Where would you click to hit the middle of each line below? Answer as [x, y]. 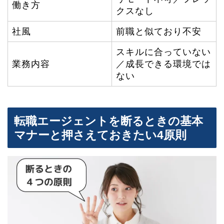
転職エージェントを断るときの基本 [108, 121]
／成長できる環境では [163, 64]
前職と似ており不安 [159, 31]
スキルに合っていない [163, 52]
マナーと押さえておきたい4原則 [100, 135]
